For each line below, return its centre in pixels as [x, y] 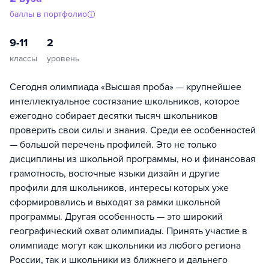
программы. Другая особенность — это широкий [116, 216]
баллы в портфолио [48, 14]
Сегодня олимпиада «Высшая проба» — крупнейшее [125, 87]
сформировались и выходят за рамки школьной [115, 202]
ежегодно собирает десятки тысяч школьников [114, 116]
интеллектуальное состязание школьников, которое [125, 101]
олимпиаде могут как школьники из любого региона [125, 245]
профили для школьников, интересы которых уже [119, 188]
